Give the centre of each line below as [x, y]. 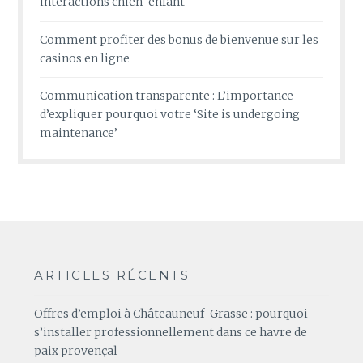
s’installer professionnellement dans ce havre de [171, 333]
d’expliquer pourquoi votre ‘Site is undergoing [170, 115]
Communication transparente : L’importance [167, 96]
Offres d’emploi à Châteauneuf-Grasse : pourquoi [171, 314]
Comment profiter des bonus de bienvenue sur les [179, 39]
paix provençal [76, 351]
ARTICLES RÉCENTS [112, 275]
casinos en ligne [85, 58]
